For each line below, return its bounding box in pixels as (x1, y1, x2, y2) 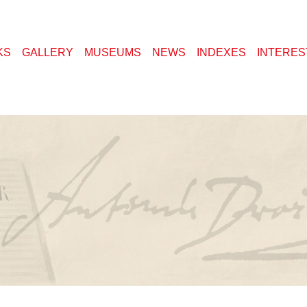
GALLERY (22, 48, 73, 59)
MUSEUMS (84, 48, 141, 59)
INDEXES (197, 48, 246, 59)
